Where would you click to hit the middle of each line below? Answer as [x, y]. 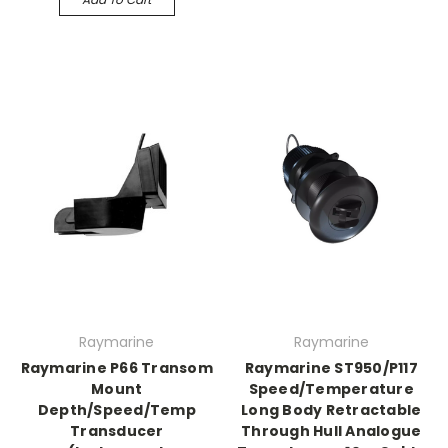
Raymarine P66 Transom [116, 368]
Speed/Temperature [331, 389]
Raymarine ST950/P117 [331, 368]
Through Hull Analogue [331, 431]
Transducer [117, 431]
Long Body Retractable [331, 410]
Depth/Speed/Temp [116, 410]
